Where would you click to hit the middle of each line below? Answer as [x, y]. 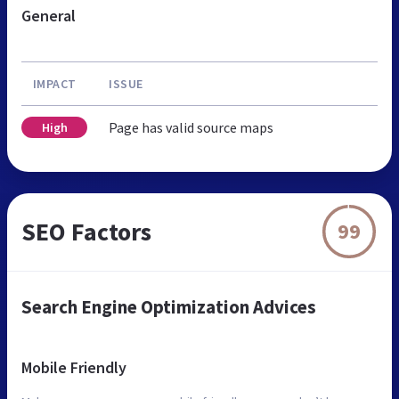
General [49, 15]
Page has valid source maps [191, 127]
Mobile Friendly [74, 367]
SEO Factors [86, 231]
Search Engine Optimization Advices [169, 306]
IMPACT [54, 83]
